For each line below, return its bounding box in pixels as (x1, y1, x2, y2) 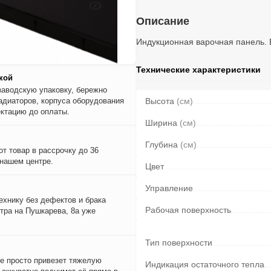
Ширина (145, 118, 180, 128)
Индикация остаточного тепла (145, 260, 264, 270)
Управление (145, 183, 193, 194)
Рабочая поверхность (145, 205, 231, 215)
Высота (145, 96, 177, 106)
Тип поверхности (145, 238, 212, 248)
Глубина (145, 140, 180, 150)
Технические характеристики (136, 65, 261, 75)
